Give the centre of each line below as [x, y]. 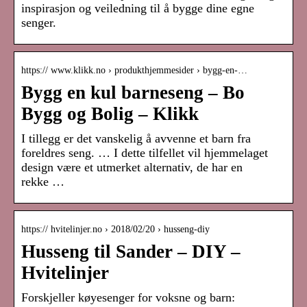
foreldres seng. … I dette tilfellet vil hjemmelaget [145, 153]
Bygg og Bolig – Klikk [110, 114]
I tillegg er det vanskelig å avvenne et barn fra [136, 139]
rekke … [43, 182]
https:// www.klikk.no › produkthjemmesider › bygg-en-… [134, 71]
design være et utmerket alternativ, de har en [132, 168]
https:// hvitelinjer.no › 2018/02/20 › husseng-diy [115, 230]
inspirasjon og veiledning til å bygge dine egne [138, 9]
